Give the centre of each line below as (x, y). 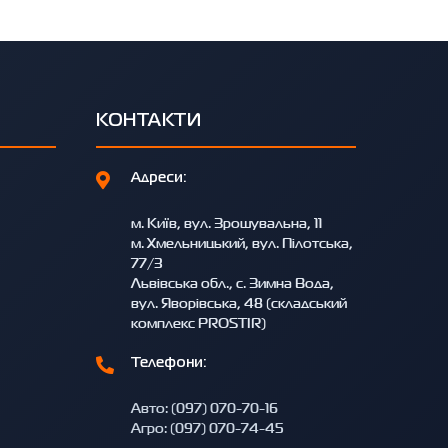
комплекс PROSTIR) (198, 323)
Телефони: (169, 363)
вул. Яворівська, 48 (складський (239, 303)
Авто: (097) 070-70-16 (204, 408)
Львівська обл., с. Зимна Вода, (232, 283)
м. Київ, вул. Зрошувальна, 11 (226, 223)
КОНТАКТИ (148, 121)
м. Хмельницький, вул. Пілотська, (242, 243)
